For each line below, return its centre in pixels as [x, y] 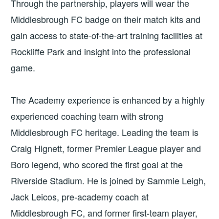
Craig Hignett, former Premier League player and [106, 148]
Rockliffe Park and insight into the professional [101, 52]
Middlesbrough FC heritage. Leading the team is [105, 132]
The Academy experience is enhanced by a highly [108, 99]
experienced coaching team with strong [87, 116]
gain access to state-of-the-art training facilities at [107, 35]
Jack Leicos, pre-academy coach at [80, 196]
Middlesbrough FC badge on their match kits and [106, 19]
